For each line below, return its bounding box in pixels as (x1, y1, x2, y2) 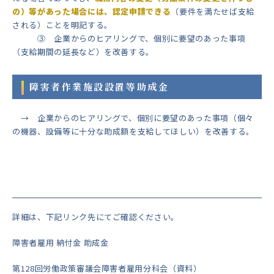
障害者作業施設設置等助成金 (29, 80, 169, 94)
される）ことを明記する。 (12, 19, 113, 31)
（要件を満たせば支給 (171, 6, 254, 18)
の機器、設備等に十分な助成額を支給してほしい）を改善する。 (12, 125, 254, 138)
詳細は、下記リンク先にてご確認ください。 (12, 211, 179, 223)
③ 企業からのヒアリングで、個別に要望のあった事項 (12, 32, 246, 45)
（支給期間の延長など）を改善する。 (12, 46, 155, 58)
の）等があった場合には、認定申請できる (12, 6, 171, 18)
